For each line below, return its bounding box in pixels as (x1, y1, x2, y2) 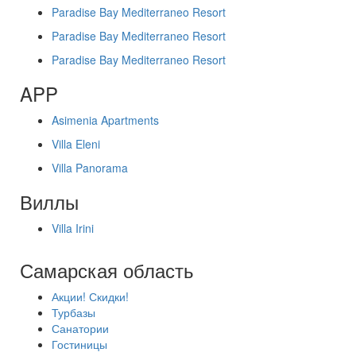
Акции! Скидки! (52, 288, 129, 304)
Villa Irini (52, 220, 94, 236)
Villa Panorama (52, 160, 128, 176)
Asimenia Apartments (52, 112, 159, 128)
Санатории (52, 320, 109, 336)
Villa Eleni (52, 136, 100, 152)
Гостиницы (52, 336, 107, 352)
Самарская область (20, 256, 194, 284)
